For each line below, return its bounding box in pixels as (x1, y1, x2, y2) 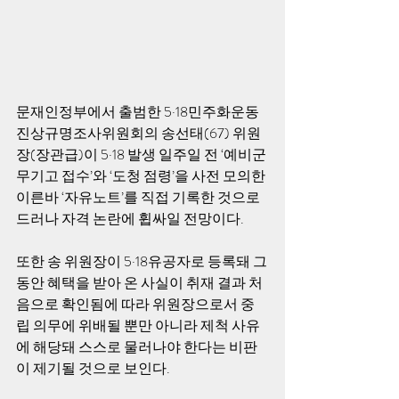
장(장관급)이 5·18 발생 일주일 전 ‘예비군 (16, 144, 269, 165)
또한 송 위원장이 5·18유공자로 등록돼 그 (16, 251, 267, 272)
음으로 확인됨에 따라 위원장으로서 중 (16, 294, 255, 314)
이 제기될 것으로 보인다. (16, 358, 173, 379)
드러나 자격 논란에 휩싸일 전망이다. (16, 208, 247, 229)
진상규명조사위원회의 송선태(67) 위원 (16, 123, 261, 143)
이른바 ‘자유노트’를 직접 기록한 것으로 (16, 187, 263, 208)
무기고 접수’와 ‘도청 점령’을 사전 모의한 (16, 166, 268, 186)
